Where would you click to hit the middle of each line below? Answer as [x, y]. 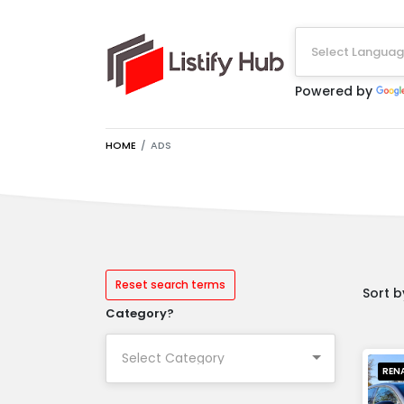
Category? [140, 313]
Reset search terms [170, 285]
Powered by [335, 91]
